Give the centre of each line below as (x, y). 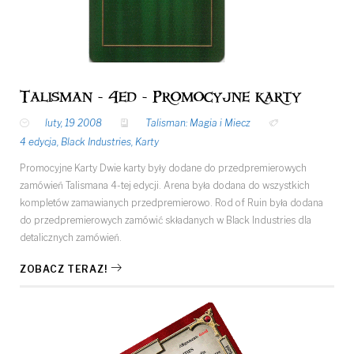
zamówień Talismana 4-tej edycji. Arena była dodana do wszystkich (165, 185)
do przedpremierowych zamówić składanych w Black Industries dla (166, 220)
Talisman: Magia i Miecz (198, 122)
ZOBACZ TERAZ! (64, 269)
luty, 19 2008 (73, 122)
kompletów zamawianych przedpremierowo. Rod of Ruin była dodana (171, 202)
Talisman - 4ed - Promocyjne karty (160, 97)
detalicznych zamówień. (71, 237)
